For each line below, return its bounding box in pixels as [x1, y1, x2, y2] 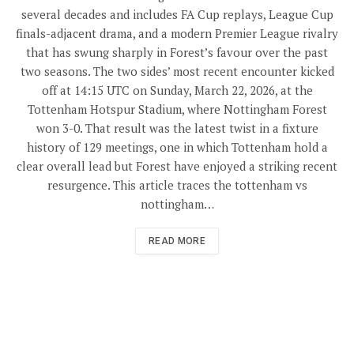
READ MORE [148, 235, 206, 247]
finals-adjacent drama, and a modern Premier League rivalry [16, 25, 338, 42]
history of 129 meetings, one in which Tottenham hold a [26, 139, 328, 156]
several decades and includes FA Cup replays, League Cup [21, 6, 333, 23]
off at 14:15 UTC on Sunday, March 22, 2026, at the [41, 82, 313, 99]
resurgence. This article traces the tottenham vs [47, 177, 307, 194]
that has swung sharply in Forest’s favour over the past [26, 44, 328, 61]
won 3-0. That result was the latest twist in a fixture [36, 120, 318, 137]
